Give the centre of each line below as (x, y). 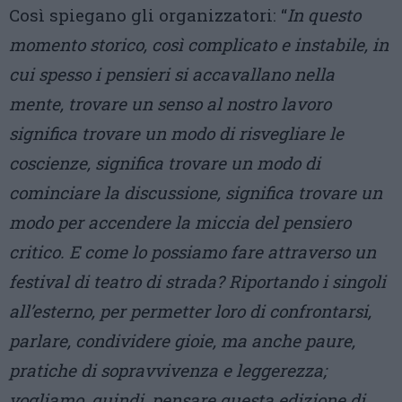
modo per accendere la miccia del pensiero (180, 222)
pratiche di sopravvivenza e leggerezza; (168, 370)
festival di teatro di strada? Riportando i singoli (197, 281)
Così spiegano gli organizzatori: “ (148, 15)
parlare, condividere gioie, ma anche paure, (182, 341)
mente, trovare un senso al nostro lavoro (170, 104)
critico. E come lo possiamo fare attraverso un (192, 252)
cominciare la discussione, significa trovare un (196, 192)
